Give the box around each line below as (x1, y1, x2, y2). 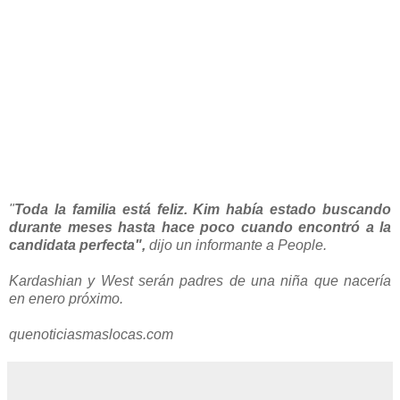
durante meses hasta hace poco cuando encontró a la (9, 219, 391, 235)
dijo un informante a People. (146, 237, 327, 253)
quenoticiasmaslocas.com (9, 326, 173, 342)
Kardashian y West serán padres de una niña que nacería (9, 272, 391, 288)
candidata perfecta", (9, 237, 146, 253)
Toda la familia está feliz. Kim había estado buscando (14, 201, 391, 217)
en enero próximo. (9, 290, 123, 306)
